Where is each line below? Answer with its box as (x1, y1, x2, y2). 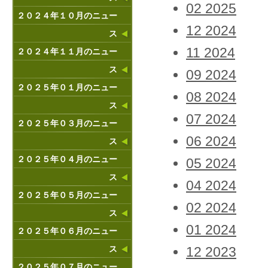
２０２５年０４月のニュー (17, 154, 117, 164)
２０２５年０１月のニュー (17, 83, 117, 92)
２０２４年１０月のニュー (17, 11, 117, 20)
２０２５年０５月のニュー (17, 190, 117, 200)
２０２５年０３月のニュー (17, 118, 117, 128)
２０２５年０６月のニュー (17, 226, 117, 236)
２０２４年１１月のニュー (17, 47, 117, 56)
